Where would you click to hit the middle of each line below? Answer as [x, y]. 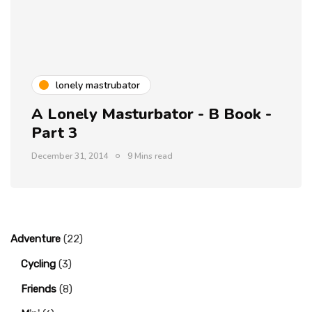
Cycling [38, 264]
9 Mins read [150, 156]
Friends [39, 289]
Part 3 [54, 133]
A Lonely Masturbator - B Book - [151, 114]
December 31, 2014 [70, 156]
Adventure [36, 239]
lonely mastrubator [98, 85]
